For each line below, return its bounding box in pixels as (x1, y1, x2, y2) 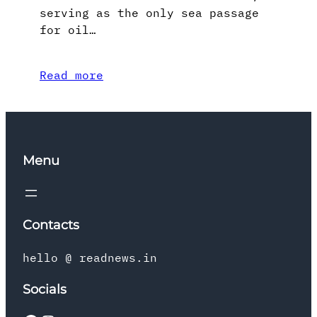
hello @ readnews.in (23, 250, 157, 265)
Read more (40, 67, 103, 82)
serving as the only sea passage (40, 5, 259, 20)
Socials (23, 281, 67, 297)
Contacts (23, 217, 79, 233)
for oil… (40, 22, 96, 37)
